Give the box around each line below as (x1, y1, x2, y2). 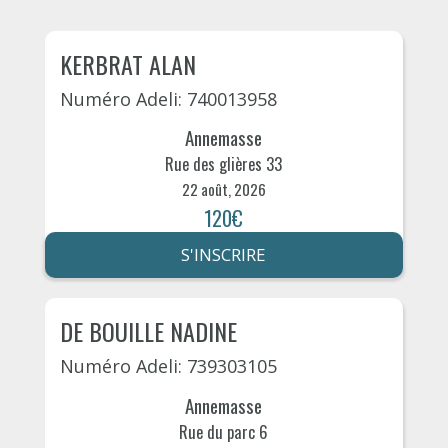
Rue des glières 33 (165, 152, 283, 177)
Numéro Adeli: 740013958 (59, 86, 277, 111)
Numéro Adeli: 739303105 (59, 354, 277, 379)
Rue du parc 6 (179, 419, 269, 444)
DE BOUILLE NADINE (59, 313, 237, 350)
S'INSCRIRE (181, 243, 267, 267)
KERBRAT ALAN (59, 45, 196, 82)
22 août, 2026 (181, 178, 266, 201)
